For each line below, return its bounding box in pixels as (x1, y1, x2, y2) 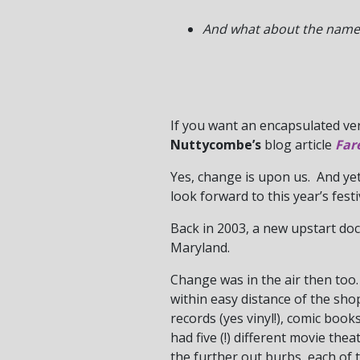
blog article (261, 135, 335, 153)
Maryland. (170, 238, 230, 256)
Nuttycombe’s (170, 135, 261, 153)
